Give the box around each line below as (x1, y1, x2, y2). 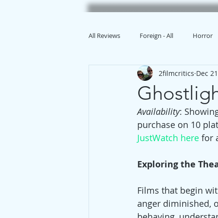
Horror (193, 31, 213, 40)
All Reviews (89, 31, 120, 40)
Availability (137, 106, 180, 117)
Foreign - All (140, 31, 173, 40)
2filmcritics (159, 68, 194, 78)
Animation (108, 70, 138, 79)
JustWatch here (137, 132, 199, 144)
